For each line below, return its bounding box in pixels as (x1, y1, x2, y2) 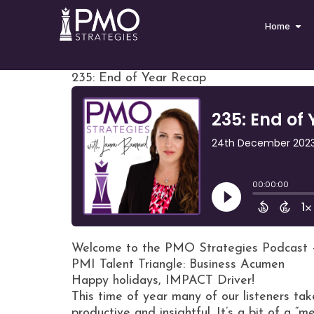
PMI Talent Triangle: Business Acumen (71, 258, 285, 271)
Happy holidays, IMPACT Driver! (71, 274, 254, 287)
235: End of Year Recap (71, 71, 206, 85)
